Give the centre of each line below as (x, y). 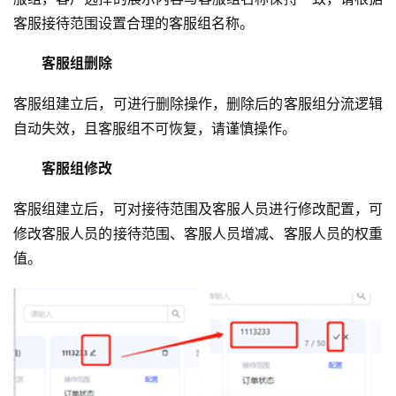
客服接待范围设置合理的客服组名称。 (133, 23)
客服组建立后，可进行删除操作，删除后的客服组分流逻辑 (198, 103)
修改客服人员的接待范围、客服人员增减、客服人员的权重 (198, 233)
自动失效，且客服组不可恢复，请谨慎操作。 (155, 128)
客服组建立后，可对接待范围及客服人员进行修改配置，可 (198, 209)
